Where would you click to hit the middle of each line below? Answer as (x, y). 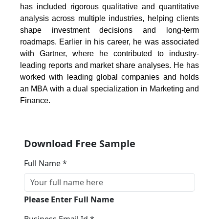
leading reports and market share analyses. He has (109, 65)
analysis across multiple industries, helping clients (109, 18)
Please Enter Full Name (69, 199)
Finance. (35, 100)
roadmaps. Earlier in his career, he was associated (109, 42)
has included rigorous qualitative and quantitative (109, 6)
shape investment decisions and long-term (109, 30)
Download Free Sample (79, 143)
